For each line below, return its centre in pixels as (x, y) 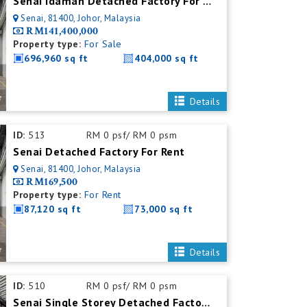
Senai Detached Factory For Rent (99, 151)
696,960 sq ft (56, 58)
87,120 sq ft (53, 209)
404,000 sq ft (167, 58)
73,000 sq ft (164, 209)
